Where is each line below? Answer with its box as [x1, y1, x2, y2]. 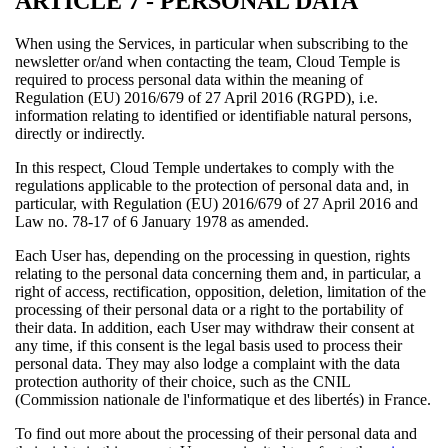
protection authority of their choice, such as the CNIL [15, 372, 350, 390]
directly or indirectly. [15, 124, 145, 142]
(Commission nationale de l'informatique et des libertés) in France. [15, 390, 431, 408]
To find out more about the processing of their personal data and [15, 424, 417, 442]
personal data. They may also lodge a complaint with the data [15, 354, 400, 372]
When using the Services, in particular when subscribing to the [15, 34, 408, 52]
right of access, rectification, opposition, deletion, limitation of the [15, 282, 426, 300]
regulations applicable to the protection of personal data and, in [15, 176, 409, 194]
